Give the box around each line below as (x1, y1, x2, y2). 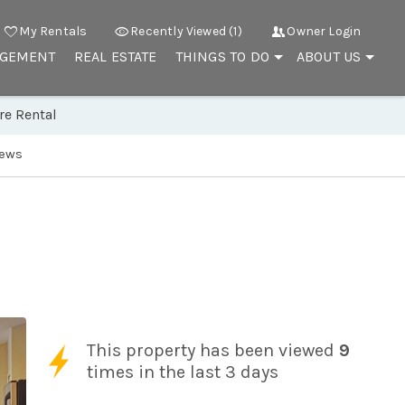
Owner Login (287, 23, 362, 39)
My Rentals (19, 23, 88, 39)
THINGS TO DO (174, 47, 269, 65)
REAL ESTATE (73, 47, 157, 65)
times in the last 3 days (87, 361, 279, 382)
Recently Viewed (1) (130, 23, 242, 39)
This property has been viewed (87, 339, 340, 361)
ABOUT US (296, 47, 362, 65)
